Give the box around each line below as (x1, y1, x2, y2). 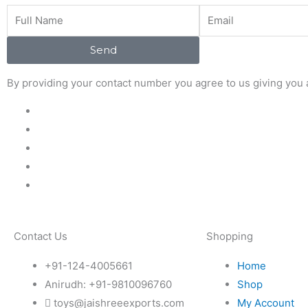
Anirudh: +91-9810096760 (45, 278, 172, 291)
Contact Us (14, 230, 67, 243)
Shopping (206, 230, 253, 243)
